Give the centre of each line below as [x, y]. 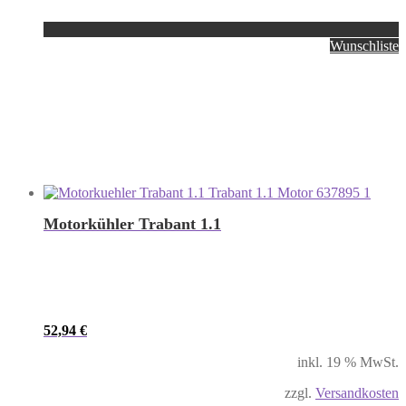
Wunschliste [364, 46]
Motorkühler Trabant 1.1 [132, 224]
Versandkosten [357, 393]
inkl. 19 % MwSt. [348, 362]
